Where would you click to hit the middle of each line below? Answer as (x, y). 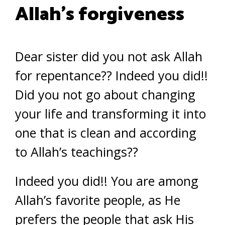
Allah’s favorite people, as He (98, 200)
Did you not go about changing (105, 95)
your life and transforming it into (110, 114)
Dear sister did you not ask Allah (109, 57)
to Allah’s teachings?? (77, 152)
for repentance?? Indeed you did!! (111, 76)
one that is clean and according (106, 133)
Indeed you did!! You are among (107, 181)
